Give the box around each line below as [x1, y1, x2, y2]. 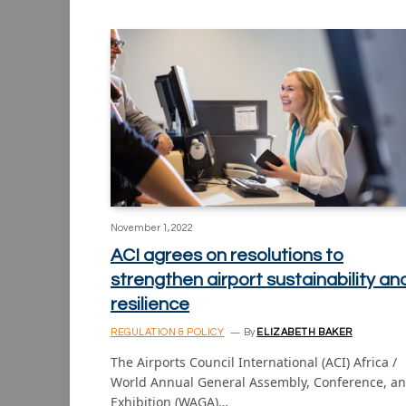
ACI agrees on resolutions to [111, 246, 343, 265]
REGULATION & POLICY [111, 326, 225, 337]
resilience [111, 295, 189, 314]
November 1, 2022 [111, 222, 193, 233]
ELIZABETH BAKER [256, 326, 353, 337]
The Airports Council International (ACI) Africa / [111, 353, 397, 371]
